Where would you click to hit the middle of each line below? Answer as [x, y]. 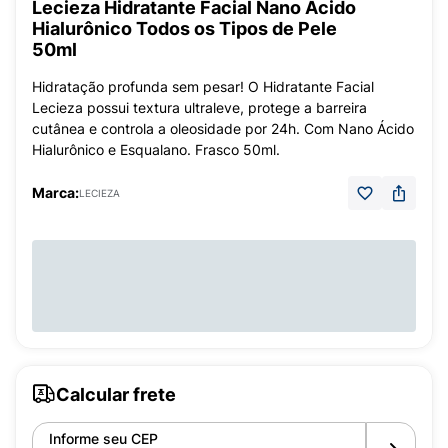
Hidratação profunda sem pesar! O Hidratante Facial [203, 86]
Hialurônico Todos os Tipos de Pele [184, 28]
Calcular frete [116, 394]
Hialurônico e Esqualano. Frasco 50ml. [156, 149]
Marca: [55, 192]
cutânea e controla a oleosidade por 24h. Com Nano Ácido [223, 128]
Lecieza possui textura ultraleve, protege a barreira [199, 107]
